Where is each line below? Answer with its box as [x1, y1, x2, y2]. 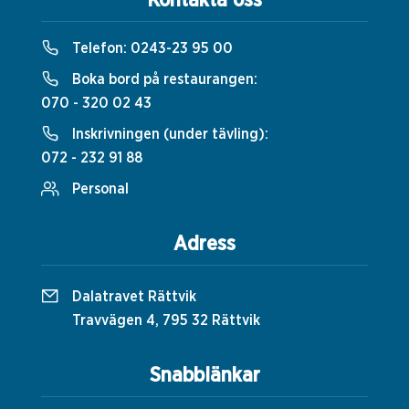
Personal [72, 182, 129, 197]
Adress [173, 234, 236, 255]
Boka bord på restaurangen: [68, 72, 257, 88]
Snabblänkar [149, 365, 260, 386]
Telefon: [68, 41, 131, 57]
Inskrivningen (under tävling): [68, 127, 268, 142]
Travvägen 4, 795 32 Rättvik [72, 313, 260, 329]
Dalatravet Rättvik [72, 289, 196, 305]
